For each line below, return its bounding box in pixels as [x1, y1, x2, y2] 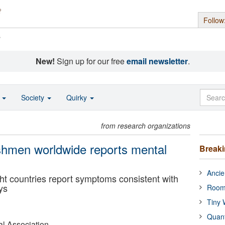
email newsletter [126, 55, 188, 67]
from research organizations [101, 121, 191, 131]
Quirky [66, 92, 89, 102]
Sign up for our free [54, 55, 127, 67]
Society [21, 92, 46, 102]
